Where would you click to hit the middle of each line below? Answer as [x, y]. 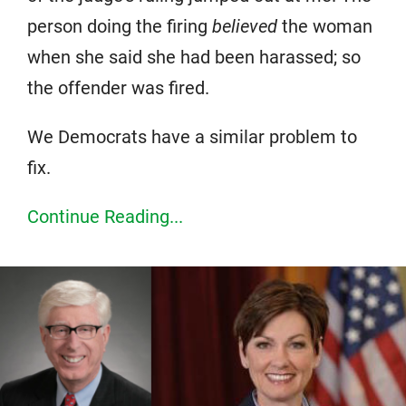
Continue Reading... [105, 216]
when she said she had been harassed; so [194, 57]
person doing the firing [120, 26]
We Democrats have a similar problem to [192, 136]
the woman [325, 26]
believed [245, 26]
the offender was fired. [118, 87]
